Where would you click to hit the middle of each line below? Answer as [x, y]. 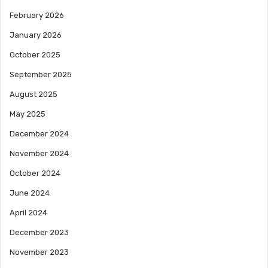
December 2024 [39, 133]
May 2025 [28, 114]
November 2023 [39, 252]
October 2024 [35, 173]
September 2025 [41, 74]
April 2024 [28, 212]
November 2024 [39, 153]
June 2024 [30, 193]
